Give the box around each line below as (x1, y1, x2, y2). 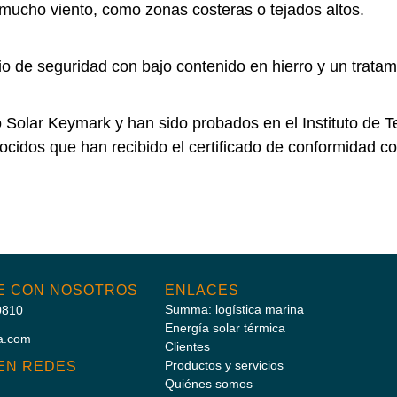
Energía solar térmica (165, 320, 285, 335)
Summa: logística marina (165, 301, 304, 316)
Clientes (165, 339, 210, 354)
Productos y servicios (165, 357, 284, 372)
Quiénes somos (165, 376, 253, 391)
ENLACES (165, 282, 239, 298)
